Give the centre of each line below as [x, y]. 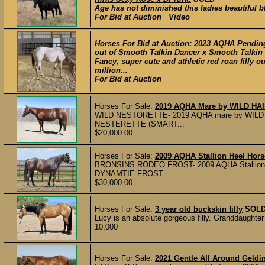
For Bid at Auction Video [142, 17]
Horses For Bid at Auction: [144, 43]
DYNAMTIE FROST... [132, 174]
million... [111, 70]
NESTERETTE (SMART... [140, 124]
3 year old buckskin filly [199, 209]
